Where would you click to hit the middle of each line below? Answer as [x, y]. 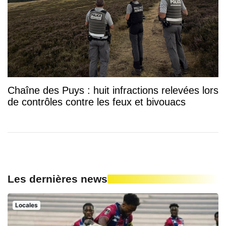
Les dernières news [58, 179]
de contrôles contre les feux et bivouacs [97, 102]
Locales [26, 205]
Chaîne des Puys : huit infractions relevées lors [113, 90]
